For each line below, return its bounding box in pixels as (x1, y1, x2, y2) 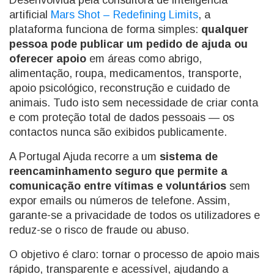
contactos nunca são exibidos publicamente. (9, 126, 227, 138)
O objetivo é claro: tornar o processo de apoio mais (9, 248, 259, 261)
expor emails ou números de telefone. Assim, (9, 194, 230, 207)
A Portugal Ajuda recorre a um (9, 150, 157, 163)
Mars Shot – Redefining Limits (51, 9, 198, 21)
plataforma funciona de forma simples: (9, 23, 201, 35)
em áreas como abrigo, (86, 53, 202, 65)
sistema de (157, 150, 218, 163)
